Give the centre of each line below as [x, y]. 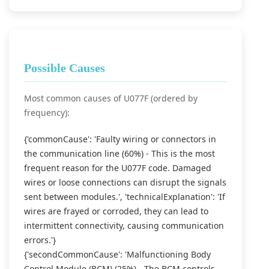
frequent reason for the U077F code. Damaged [118, 168]
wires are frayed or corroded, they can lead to [116, 211]
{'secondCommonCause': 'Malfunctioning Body [117, 254]
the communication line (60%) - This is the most [119, 153]
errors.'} [40, 240]
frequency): [47, 113]
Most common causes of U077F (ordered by [111, 98]
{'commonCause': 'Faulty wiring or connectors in [120, 139]
